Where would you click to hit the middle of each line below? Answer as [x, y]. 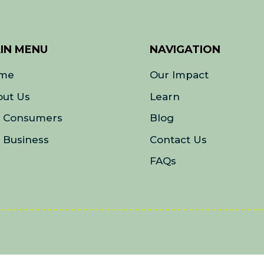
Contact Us [178, 139]
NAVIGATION [185, 50]
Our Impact [179, 75]
